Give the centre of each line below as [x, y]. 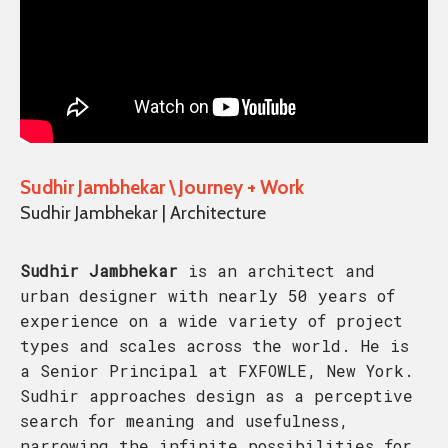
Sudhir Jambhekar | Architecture [143, 212]
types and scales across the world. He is [214, 345]
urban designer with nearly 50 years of [207, 295]
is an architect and [276, 270]
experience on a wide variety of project [211, 320]
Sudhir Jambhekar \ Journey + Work [162, 187]
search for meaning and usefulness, [184, 420]
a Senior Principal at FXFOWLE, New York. [217, 370]
